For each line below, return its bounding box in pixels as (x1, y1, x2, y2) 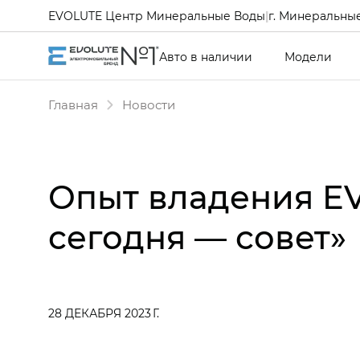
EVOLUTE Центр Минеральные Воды (48, 7, 265, 23)
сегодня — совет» (48, 215, 346, 258)
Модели (284, 48, 332, 64)
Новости (122, 96, 175, 112)
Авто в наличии (159, 48, 252, 64)
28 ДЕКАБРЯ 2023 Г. (48, 305, 159, 321)
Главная (48, 96, 98, 112)
